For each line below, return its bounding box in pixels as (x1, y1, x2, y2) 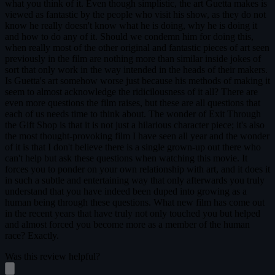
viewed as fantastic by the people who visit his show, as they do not (5, 9, 266, 20)
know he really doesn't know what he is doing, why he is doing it (5, 20, 257, 31)
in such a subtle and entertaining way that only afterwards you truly (5, 174, 265, 185)
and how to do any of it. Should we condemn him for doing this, (5, 31, 254, 42)
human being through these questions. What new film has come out (5, 196, 265, 207)
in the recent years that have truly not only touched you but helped (5, 207, 260, 219)
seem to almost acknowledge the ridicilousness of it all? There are (5, 86, 258, 97)
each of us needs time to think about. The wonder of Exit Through (5, 108, 261, 119)
